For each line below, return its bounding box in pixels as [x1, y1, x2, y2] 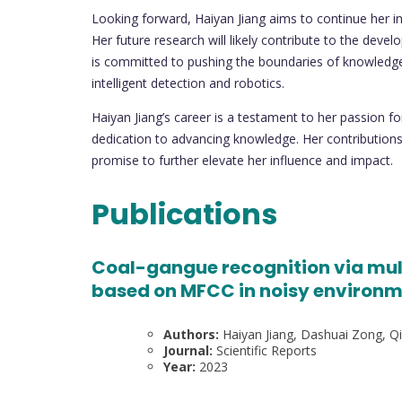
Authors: [163, 325, 219, 343]
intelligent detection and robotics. [92, 74, 284, 92]
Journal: [163, 341, 213, 359]
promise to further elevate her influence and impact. [92, 152, 393, 170]
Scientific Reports [213, 341, 317, 359]
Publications [92, 193, 284, 234]
